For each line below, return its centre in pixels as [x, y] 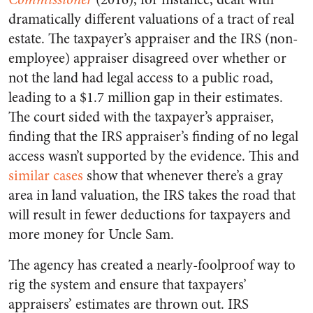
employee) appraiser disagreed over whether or [147, 58]
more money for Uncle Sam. [91, 234]
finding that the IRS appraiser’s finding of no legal [153, 136]
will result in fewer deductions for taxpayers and [150, 214]
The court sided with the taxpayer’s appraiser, [141, 117]
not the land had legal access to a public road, [141, 78]
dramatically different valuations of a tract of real [151, 19]
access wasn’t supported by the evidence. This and [154, 156]
